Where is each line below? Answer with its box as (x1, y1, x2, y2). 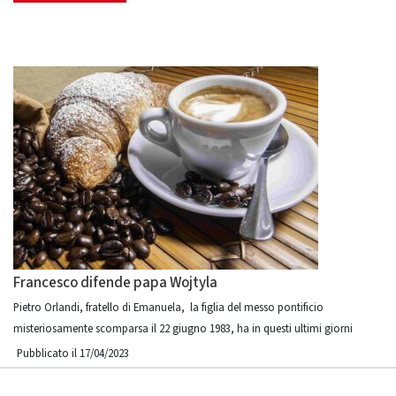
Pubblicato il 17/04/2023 (17, 346, 129, 362)
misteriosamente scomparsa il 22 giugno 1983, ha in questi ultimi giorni (13, 321, 353, 337)
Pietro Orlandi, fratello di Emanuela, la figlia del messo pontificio (13, 300, 324, 316)
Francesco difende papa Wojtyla (13, 272, 217, 293)
